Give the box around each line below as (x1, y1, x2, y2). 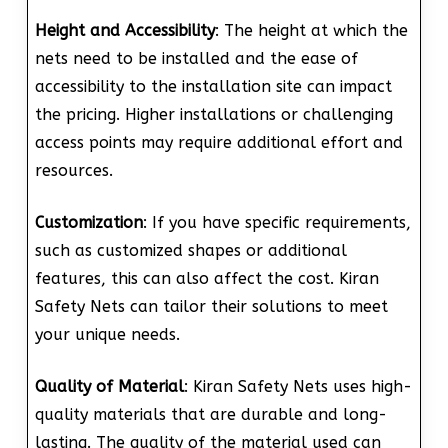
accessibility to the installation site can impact (34, 76, 392, 96)
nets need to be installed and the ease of (34, 48, 358, 68)
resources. (34, 160, 113, 180)
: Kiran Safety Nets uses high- (183, 376, 412, 396)
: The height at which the (214, 20, 408, 40)
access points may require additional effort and (34, 132, 403, 152)
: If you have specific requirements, (142, 212, 411, 232)
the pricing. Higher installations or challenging (34, 104, 393, 124)
